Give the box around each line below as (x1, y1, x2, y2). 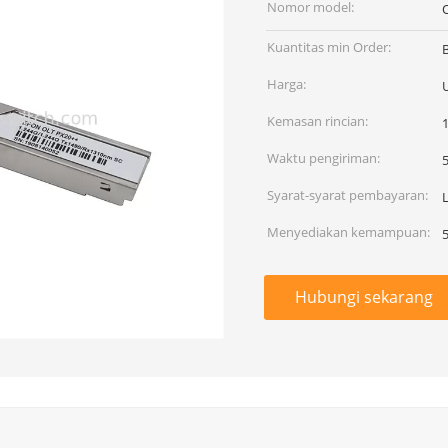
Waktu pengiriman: (267, 149, 380, 167)
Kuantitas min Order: (267, 38, 391, 56)
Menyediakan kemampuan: (267, 223, 430, 241)
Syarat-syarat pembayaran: (267, 186, 428, 204)
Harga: (267, 75, 306, 93)
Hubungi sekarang (295, 286, 433, 308)
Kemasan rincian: (267, 112, 368, 130)
